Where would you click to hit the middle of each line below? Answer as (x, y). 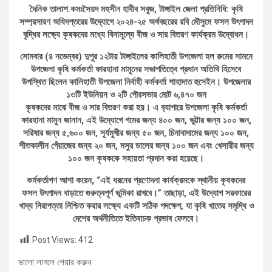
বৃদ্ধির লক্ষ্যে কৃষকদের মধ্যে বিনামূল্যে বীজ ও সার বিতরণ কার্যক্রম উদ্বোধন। (136, 34)
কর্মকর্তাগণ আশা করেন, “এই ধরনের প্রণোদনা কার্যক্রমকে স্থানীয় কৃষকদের (136, 180)
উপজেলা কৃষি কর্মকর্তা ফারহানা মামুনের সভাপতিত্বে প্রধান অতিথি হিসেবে (136, 69)
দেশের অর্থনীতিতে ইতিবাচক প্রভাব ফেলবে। (136, 218)
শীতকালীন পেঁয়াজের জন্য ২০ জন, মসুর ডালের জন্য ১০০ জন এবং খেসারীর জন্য (136, 145)
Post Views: (54, 240)
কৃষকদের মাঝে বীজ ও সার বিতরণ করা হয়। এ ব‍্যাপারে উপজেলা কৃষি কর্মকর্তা (136, 107)
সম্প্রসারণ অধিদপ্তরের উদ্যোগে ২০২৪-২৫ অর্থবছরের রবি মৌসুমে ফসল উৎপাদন (136, 22)
